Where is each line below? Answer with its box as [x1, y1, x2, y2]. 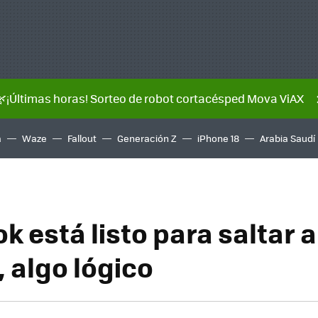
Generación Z [117, 131, 177, 145]
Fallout [67, 131, 97, 145]
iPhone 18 [197, 131, 239, 145]
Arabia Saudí [260, 131, 315, 145]
